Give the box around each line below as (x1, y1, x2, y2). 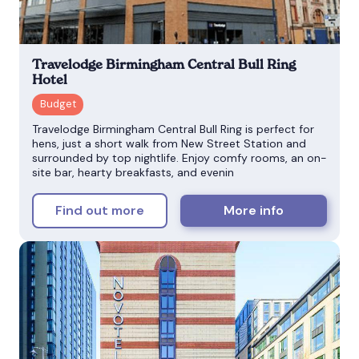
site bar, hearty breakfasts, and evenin (32, 164, 234, 179)
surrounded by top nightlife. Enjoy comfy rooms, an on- (32, 150, 327, 165)
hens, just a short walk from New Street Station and (32, 135, 306, 151)
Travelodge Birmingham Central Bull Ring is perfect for (32, 121, 314, 136)
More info (224, 202, 284, 220)
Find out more (55, 202, 145, 220)
